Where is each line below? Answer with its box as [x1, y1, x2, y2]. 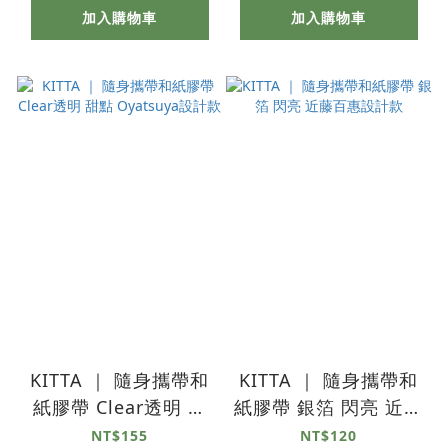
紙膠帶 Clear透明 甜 [32, 394, 207, 419]
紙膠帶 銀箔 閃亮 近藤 [234, 394, 423, 419]
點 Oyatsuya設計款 [60, 421, 204, 446]
